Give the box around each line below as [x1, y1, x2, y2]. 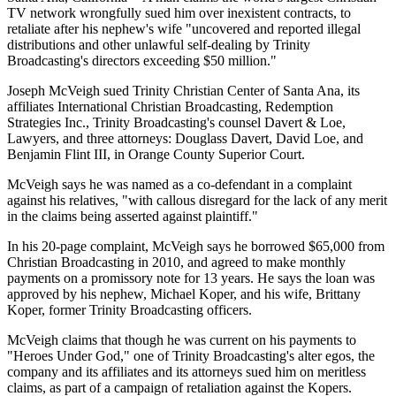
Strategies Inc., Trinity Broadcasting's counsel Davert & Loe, [7, 115, 346, 131]
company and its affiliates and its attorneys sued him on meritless [7, 364, 366, 380]
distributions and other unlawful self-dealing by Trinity [7, 37, 310, 53]
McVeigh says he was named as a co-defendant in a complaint [7, 177, 352, 193]
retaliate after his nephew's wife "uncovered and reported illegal [7, 21, 361, 37]
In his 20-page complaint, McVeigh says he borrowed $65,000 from [7, 239, 385, 255]
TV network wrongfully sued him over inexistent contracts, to [7, 5, 351, 21]
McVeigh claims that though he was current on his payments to [7, 332, 356, 348]
